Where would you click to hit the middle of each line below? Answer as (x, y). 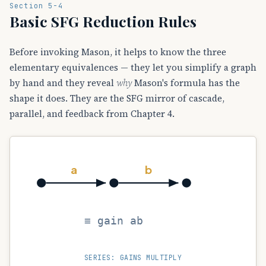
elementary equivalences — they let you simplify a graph (133, 67)
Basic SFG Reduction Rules (103, 21)
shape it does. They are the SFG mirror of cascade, (117, 98)
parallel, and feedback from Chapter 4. (92, 113)
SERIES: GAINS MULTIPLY (133, 258)
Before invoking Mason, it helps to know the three (118, 52)
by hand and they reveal (63, 83)
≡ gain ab (114, 221)
